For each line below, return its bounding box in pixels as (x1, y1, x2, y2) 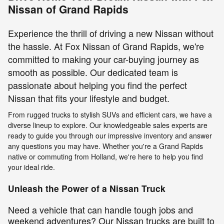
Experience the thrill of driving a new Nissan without (8, 26, 213, 40)
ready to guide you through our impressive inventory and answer (8, 130, 212, 140)
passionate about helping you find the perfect (8, 78, 187, 92)
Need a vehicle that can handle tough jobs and (8, 202, 193, 216)
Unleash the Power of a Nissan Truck (8, 181, 165, 194)
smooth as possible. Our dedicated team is (8, 65, 178, 79)
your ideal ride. (8, 161, 55, 172)
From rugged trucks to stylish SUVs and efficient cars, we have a (8, 109, 212, 119)
